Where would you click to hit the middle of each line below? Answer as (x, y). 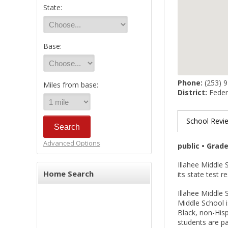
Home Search (68, 174)
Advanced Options (72, 143)
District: (192, 92)
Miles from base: (71, 85)
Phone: (190, 83)
